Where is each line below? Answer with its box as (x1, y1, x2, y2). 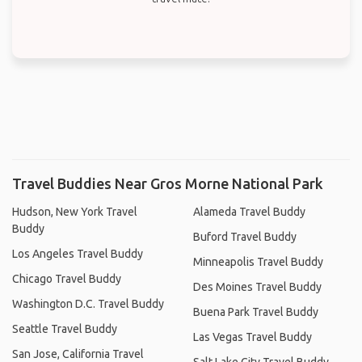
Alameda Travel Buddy (193, 204, 305, 218)
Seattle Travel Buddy (12, 322, 117, 335)
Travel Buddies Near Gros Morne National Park (12, 175, 323, 192)
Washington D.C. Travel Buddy (12, 297, 164, 310)
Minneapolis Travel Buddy (193, 255, 323, 268)
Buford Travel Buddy (193, 229, 297, 243)
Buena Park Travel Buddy (193, 305, 318, 318)
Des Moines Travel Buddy (193, 280, 322, 293)
